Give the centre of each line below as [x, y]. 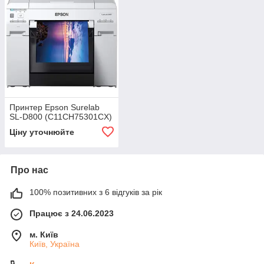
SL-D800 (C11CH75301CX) [61, 117]
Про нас [29, 170]
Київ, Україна [55, 244]
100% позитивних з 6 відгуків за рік [96, 192]
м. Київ [44, 235]
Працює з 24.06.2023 [72, 214]
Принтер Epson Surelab [55, 108]
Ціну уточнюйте [42, 132]
